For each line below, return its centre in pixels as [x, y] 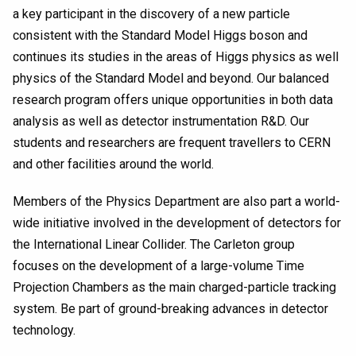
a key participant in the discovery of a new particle [151, 14]
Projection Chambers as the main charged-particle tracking [174, 287]
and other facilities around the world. [113, 164]
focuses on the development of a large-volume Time [159, 265]
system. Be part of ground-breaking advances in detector [170, 308]
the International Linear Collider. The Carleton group [154, 244]
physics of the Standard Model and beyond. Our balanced [171, 79]
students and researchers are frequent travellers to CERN [172, 143]
